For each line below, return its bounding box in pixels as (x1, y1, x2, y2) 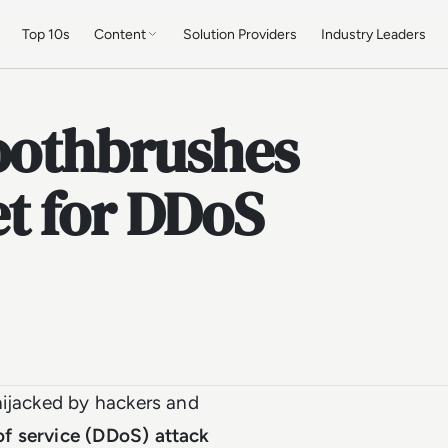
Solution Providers (183, 25, 298, 43)
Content (94, 25, 147, 43)
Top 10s (22, 25, 71, 43)
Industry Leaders (321, 25, 427, 43)
